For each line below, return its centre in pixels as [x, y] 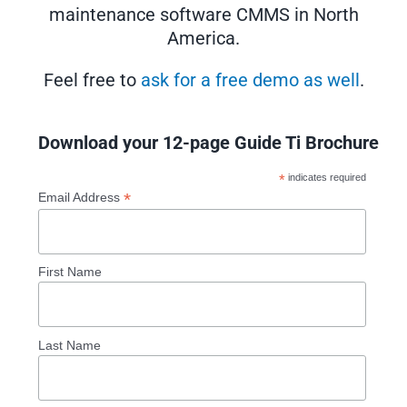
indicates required [325, 178]
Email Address [80, 198]
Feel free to [92, 80]
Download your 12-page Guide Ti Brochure [208, 144]
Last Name [69, 345]
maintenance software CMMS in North [203, 15]
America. [203, 39]
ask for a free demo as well [250, 80]
